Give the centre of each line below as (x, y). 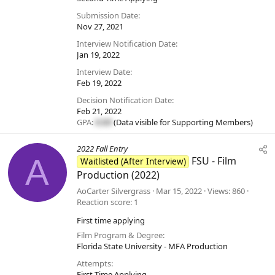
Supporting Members (211, 122)
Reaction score (103, 202)
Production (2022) (118, 175)
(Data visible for (142, 122)
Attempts (94, 264)
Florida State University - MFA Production (152, 246)
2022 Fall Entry (102, 149)
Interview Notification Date (126, 44)
